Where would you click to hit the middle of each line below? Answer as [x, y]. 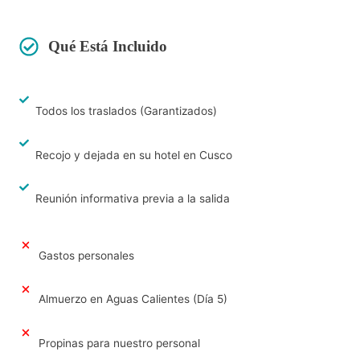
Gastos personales [86, 255]
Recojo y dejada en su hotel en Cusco [134, 155]
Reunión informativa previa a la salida [133, 199]
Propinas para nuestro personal [119, 343]
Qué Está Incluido [108, 46]
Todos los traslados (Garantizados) [126, 111]
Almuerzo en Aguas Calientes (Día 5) [133, 299]
